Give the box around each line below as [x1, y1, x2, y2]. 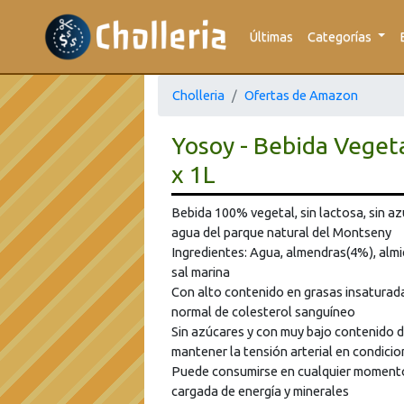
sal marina [171, 264, 230, 280]
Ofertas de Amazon [244, 87, 358, 103]
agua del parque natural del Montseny [171, 225, 391, 240]
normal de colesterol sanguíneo [171, 304, 355, 319]
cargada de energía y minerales [171, 383, 349, 399]
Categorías [307, 28, 374, 44]
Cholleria [172, 87, 225, 103]
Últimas [249, 28, 293, 44]
